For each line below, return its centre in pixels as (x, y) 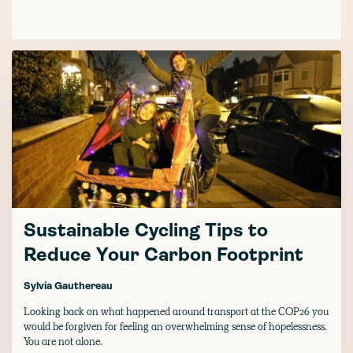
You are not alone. (63, 341)
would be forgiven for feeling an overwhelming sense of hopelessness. (175, 326)
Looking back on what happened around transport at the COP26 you (176, 311)
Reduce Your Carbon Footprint (163, 256)
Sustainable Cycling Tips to (146, 231)
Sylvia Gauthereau (68, 286)
